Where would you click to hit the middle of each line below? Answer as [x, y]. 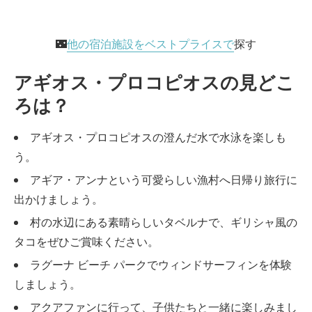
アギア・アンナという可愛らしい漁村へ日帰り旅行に [164, 180]
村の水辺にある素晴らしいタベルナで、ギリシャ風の [164, 222]
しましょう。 [47, 284]
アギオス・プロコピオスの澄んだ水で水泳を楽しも [158, 137]
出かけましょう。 [58, 199]
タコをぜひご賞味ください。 [86, 242]
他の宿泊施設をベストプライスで [150, 44]
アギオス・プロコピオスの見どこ [154, 83]
